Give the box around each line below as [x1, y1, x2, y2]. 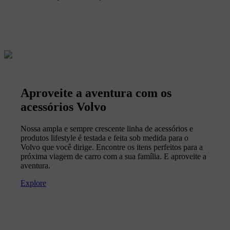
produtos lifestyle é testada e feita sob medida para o [21, 133, 188, 143]
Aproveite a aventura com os [21, 86, 171, 100]
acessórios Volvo [21, 100, 106, 114]
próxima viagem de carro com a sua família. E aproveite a [21, 152, 206, 161]
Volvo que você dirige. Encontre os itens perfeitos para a [21, 143, 203, 152]
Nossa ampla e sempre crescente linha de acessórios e [21, 124, 193, 133]
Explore [21, 179, 46, 188]
